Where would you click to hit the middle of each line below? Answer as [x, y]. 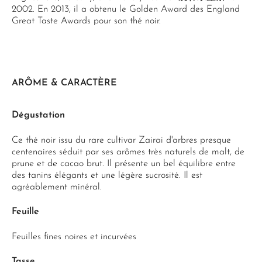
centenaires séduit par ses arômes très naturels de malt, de [128, 152]
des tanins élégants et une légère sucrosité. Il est [107, 175]
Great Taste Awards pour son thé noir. [86, 21]
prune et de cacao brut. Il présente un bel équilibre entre [124, 164]
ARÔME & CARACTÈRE [64, 83]
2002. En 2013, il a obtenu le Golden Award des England [126, 9]
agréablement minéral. [57, 187]
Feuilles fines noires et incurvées [74, 237]
